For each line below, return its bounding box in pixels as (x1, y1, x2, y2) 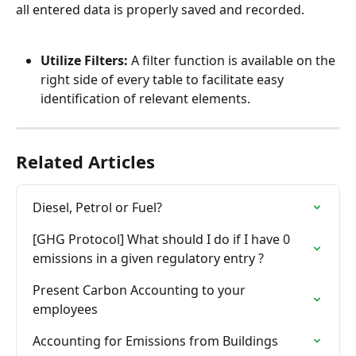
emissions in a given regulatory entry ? (33, 250, 264, 268)
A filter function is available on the (128, 52, 339, 70)
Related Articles (16, 149, 155, 174)
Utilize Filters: (41, 52, 128, 70)
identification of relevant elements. (41, 90, 250, 108)
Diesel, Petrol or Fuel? (33, 199, 162, 217)
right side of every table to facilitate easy (41, 71, 287, 89)
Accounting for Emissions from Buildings (33, 332, 278, 350)
